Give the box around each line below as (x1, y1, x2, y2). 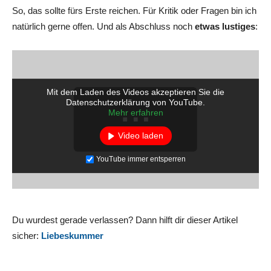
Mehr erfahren (108, 108, 163, 118)
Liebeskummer (41, 230, 103, 241)
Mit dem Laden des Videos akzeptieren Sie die (47, 87, 224, 97)
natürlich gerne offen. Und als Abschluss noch (12, 21, 195, 31)
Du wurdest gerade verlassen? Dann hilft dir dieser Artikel (12, 215, 238, 226)
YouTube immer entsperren (96, 155, 186, 164)
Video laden (117, 131, 163, 141)
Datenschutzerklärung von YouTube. (66, 97, 205, 108)
